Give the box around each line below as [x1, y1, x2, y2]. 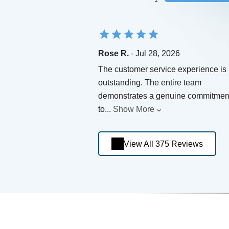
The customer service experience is [98, 65, 226, 74]
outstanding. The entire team [98, 78, 201, 87]
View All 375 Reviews [124, 139, 203, 148]
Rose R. [98, 49, 129, 58]
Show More [113, 105, 154, 114]
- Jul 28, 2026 [129, 49, 180, 58]
